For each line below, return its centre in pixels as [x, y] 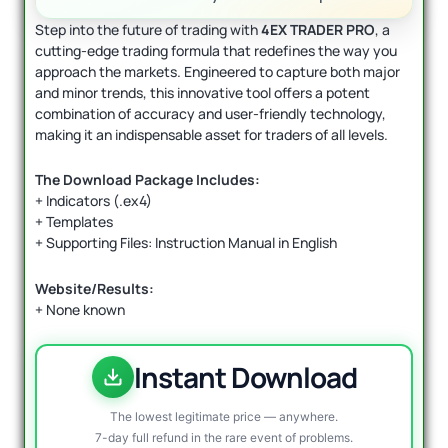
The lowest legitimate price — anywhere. [224, 417]
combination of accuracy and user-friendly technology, [210, 113]
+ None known [80, 309]
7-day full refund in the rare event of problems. [224, 438]
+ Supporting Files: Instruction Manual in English [186, 243]
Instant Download [245, 377]
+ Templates [74, 222]
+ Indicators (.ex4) [93, 201]
